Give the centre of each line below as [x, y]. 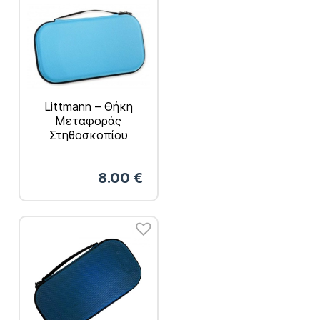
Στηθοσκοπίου [88, 135]
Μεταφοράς [89, 121]
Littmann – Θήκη [88, 107]
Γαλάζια [89, 150]
